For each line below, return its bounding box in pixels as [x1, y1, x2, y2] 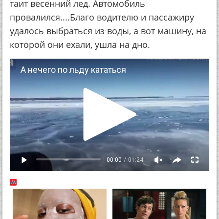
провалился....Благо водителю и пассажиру [10, 11, 194, 23]
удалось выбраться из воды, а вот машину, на [10, 25, 206, 37]
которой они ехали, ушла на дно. [10, 39, 150, 50]
